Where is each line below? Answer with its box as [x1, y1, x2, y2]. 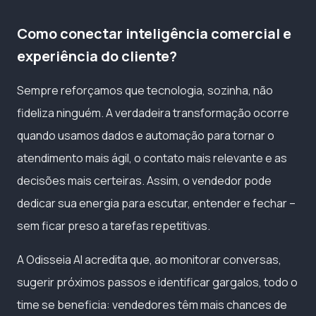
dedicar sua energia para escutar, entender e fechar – [17, 195, 296, 212]
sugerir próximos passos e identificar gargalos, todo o [17, 274, 298, 291]
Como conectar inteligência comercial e [17, 24, 291, 44]
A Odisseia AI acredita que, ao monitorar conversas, [17, 252, 281, 268]
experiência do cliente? [17, 47, 177, 66]
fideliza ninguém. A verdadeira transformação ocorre [17, 105, 289, 121]
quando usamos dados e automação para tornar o [17, 128, 274, 144]
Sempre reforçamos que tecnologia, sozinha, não [17, 83, 273, 99]
